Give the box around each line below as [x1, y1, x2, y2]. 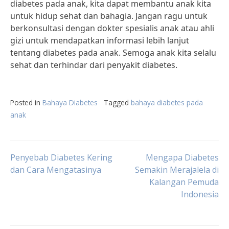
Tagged [104, 98, 131, 107]
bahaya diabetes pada [131, 98, 203, 107]
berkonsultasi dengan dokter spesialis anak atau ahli [10, 22, 214, 34]
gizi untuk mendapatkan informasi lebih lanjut [10, 35, 189, 46]
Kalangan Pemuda [149, 176, 219, 188]
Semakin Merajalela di [135, 164, 219, 175]
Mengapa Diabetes [146, 152, 219, 163]
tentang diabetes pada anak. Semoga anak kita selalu [10, 47, 216, 58]
